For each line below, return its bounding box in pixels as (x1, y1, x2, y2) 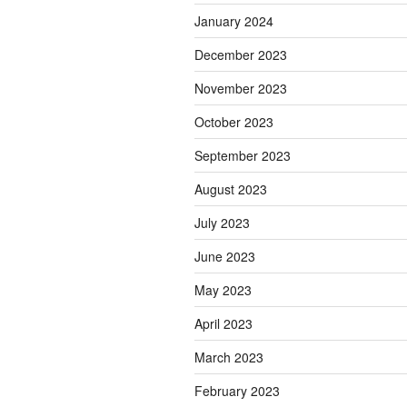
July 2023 (194, 213, 250, 233)
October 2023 (194, 113, 273, 132)
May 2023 (194, 281, 252, 300)
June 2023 (194, 247, 255, 266)
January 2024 (194, 12, 273, 31)
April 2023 (194, 314, 253, 333)
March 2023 (194, 348, 263, 367)
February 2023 (194, 382, 280, 401)
